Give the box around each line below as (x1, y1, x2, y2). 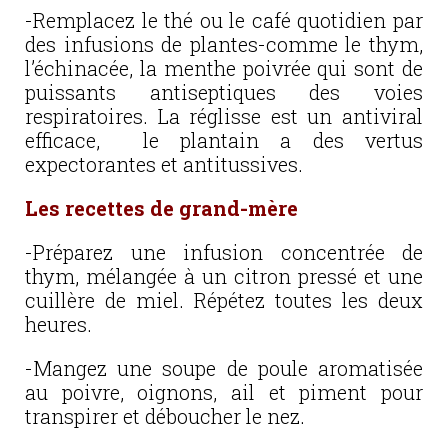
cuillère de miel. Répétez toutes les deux (25, 287, 423, 313)
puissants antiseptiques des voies (25, 79, 423, 105)
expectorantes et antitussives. (25, 151, 303, 177)
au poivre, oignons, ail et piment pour (25, 379, 423, 405)
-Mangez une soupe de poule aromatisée (25, 355, 423, 381)
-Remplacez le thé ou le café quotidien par (25, 7, 423, 33)
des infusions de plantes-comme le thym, (25, 31, 423, 57)
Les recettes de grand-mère (25, 195, 298, 221)
